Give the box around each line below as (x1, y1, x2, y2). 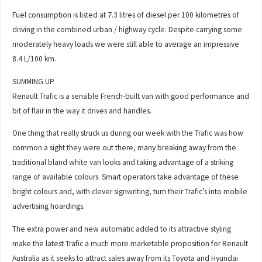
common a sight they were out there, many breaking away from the (12, 143, 237, 153)
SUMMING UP (12, 76, 55, 87)
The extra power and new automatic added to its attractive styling (12, 223, 232, 234)
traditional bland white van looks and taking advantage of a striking (12, 157, 234, 168)
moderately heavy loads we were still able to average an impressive (12, 39, 240, 50)
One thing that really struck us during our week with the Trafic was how (12, 128, 244, 139)
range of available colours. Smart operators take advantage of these (12, 172, 239, 182)
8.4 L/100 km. (12, 54, 57, 64)
